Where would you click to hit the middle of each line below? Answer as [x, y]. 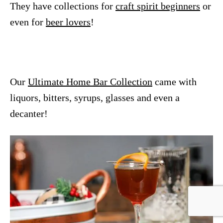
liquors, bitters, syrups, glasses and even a [95, 97]
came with [174, 81]
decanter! [29, 113]
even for [28, 22]
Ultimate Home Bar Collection [90, 81]
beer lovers [68, 22]
